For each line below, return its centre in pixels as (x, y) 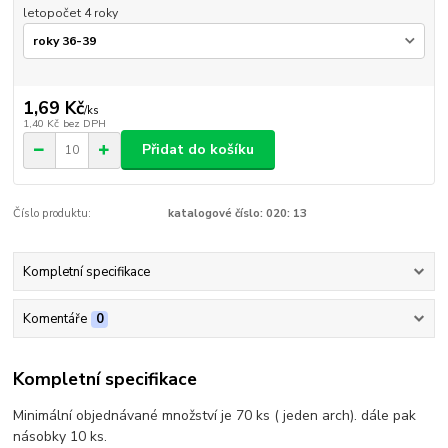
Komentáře (54, 319)
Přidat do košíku (198, 150)
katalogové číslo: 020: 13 (237, 214)
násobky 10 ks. (62, 436)
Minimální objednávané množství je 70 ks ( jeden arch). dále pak (215, 415)
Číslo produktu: (52, 214)
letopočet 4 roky (70, 12)
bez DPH (84, 123)
